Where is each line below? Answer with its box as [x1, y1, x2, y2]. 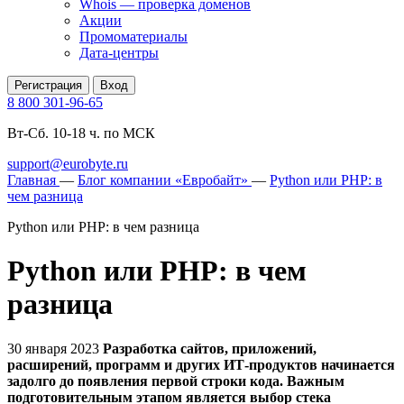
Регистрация [14, 78, 82, 92]
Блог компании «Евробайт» [78, 172, 248, 188]
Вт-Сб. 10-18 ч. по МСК [7, 125, 155, 141]
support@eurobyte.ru [7, 156, 128, 171]
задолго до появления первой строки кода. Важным [7, 372, 344, 389]
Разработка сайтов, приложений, [103, 340, 317, 356]
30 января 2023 [7, 340, 103, 356]
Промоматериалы [79, 29, 188, 44]
